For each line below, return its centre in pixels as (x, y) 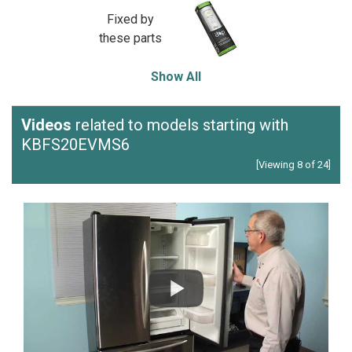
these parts (130, 38)
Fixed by (130, 19)
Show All (176, 77)
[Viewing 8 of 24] (293, 165)
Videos (46, 125)
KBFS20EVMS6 (75, 145)
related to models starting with (180, 125)
